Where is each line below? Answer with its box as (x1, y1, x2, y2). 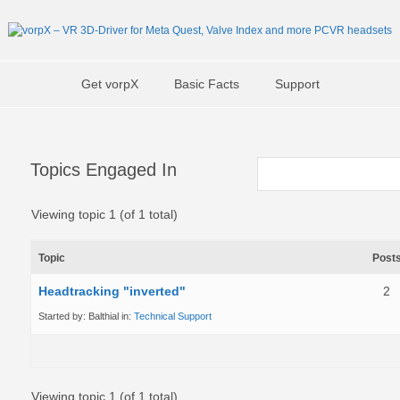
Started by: (38, 310, 88, 321)
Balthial (88, 310, 119, 321)
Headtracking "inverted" (38, 283, 186, 298)
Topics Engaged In (30, 160, 177, 179)
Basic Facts (173, 77, 239, 91)
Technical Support (134, 310, 212, 321)
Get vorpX (80, 77, 138, 91)
